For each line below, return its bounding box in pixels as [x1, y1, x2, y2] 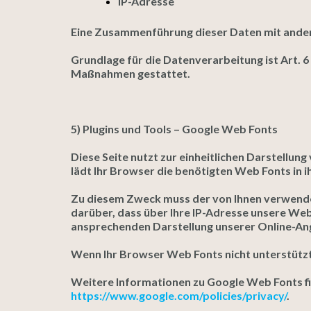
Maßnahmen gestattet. [71, 67, 190, 80]
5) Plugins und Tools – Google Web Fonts [71, 122, 278, 135]
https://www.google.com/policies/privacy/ [71, 289, 287, 302]
